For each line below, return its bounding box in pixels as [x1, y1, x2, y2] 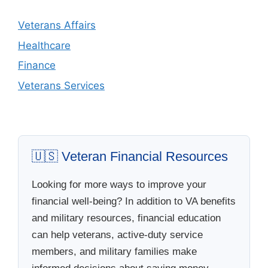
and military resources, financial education [32, 212, 221, 224]
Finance [18, 59, 56, 72]
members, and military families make [32, 245, 197, 257]
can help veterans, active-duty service [32, 229, 203, 240]
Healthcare [18, 39, 71, 51]
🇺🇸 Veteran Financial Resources [32, 148, 228, 164]
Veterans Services [18, 79, 105, 92]
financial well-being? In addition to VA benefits [32, 195, 236, 207]
